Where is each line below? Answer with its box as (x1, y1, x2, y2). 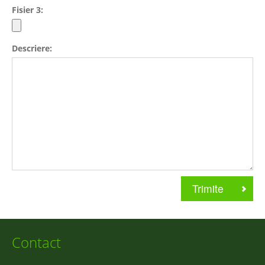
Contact (12, 232, 61, 252)
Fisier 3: (12, 4, 43, 15)
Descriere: (12, 43, 52, 54)
